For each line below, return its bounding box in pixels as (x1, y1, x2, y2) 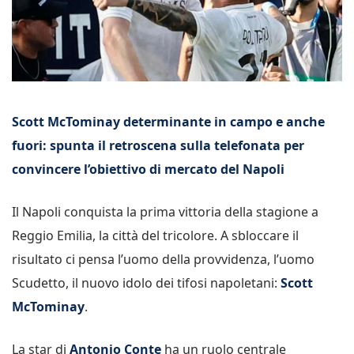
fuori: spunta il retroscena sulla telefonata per (12, 136, 304, 154)
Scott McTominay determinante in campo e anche (12, 112, 325, 130)
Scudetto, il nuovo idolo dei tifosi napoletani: (12, 273, 281, 292)
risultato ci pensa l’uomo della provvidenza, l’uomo (12, 250, 314, 268)
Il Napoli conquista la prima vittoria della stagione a (12, 202, 318, 220)
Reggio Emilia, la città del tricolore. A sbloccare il (12, 226, 299, 244)
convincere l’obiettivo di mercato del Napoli (12, 160, 284, 178)
